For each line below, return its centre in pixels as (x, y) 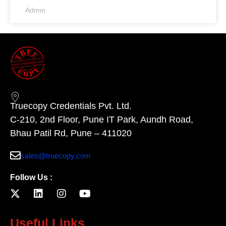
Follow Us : (31, 178)
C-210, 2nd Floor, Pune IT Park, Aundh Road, (102, 120)
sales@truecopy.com (56, 156)
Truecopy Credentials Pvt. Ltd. (71, 106)
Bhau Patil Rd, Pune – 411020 (71, 133)
